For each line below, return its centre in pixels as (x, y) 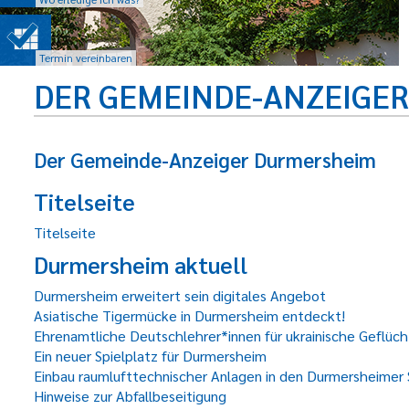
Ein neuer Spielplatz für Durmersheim (150, 356)
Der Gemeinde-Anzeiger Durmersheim (205, 159)
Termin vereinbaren (86, 58)
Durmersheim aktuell (141, 264)
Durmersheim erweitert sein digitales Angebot (180, 295)
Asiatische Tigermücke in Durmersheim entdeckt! (189, 315)
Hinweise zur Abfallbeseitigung (130, 396)
